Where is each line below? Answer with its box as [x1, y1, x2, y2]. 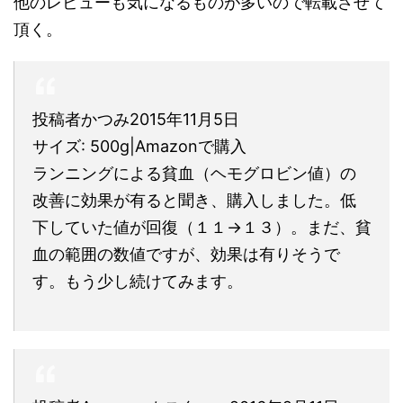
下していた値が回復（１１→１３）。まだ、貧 [32, 217, 372, 237]
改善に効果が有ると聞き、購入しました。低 [32, 190, 356, 210]
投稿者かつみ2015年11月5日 [32, 109, 239, 129]
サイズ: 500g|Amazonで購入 [32, 136, 246, 156]
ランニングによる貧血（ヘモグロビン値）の [32, 163, 356, 183]
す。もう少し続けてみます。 [32, 271, 243, 291]
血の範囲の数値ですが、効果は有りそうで [32, 244, 340, 264]
